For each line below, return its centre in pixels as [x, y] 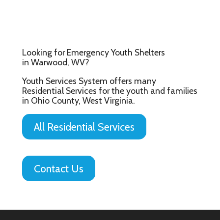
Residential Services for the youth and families [110, 90]
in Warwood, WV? [55, 62]
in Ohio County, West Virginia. [78, 100]
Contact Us [58, 169]
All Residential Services [84, 127]
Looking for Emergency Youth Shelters [93, 52]
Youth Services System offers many [89, 81]
